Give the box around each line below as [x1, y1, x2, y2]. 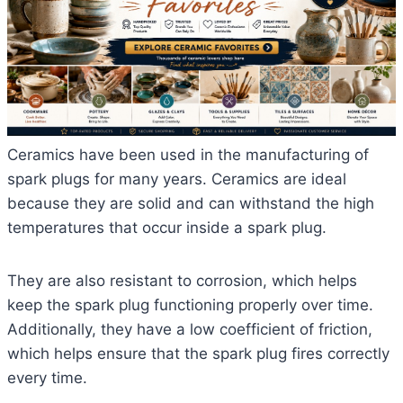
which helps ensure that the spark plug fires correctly [7, 345, 390, 363]
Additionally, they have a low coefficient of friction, [7, 320, 372, 339]
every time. [7, 369, 87, 388]
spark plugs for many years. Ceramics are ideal [7, 170, 346, 189]
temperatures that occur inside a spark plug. [7, 219, 327, 237]
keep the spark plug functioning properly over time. [7, 296, 373, 315]
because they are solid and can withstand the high [7, 194, 374, 213]
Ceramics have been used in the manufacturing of [7, 146, 369, 165]
